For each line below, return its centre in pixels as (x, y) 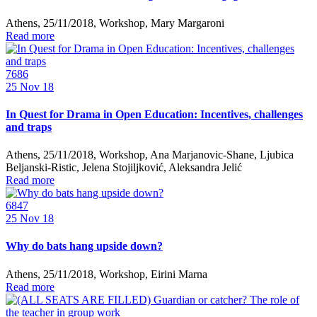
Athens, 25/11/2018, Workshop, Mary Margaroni (115, 23)
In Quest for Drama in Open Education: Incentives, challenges (154, 114)
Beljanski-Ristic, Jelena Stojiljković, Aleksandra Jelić (124, 168)
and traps (29, 127)
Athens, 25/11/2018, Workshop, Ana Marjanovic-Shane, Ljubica (150, 155)
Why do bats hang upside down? (84, 246)
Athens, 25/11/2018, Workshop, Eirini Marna (106, 274)
